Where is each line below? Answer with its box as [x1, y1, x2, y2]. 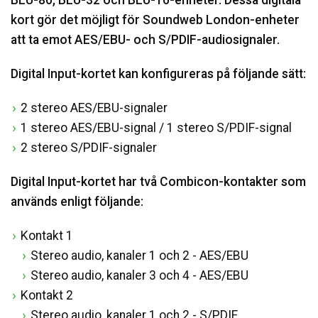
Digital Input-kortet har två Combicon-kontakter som [11, 174, 306, 189]
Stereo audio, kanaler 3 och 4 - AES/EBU [31, 268, 248, 283]
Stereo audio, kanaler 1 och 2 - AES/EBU [31, 248, 248, 263]
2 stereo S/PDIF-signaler [21, 140, 157, 155]
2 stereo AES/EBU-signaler [21, 100, 168, 115]
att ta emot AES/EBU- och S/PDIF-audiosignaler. [11, 32, 280, 47]
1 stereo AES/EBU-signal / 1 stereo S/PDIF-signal [21, 120, 292, 135]
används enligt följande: [11, 194, 143, 209]
